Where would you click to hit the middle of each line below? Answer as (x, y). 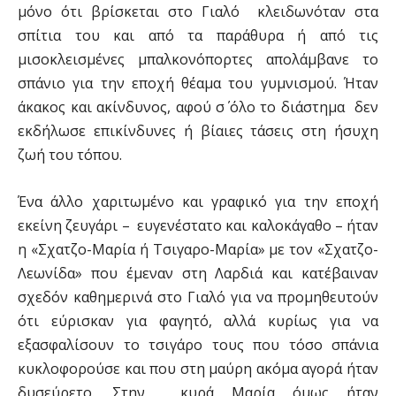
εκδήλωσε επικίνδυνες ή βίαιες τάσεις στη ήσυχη (198, 131)
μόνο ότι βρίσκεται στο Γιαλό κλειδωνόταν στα (198, 11)
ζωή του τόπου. (70, 155)
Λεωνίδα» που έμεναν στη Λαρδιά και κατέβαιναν (198, 273)
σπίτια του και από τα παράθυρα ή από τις (198, 35)
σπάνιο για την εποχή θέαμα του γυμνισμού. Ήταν (198, 83)
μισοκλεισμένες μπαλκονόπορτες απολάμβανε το (198, 59)
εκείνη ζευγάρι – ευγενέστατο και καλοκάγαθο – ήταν (198, 225)
